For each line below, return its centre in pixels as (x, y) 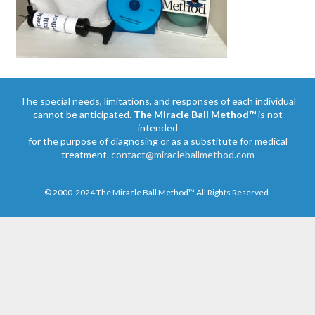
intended (157, 127)
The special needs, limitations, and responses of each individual (157, 101)
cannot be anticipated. (83, 114)
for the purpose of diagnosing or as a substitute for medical (157, 141)
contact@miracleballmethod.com (182, 154)
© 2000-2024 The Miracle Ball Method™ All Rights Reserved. (157, 192)
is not (269, 114)
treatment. (86, 154)
